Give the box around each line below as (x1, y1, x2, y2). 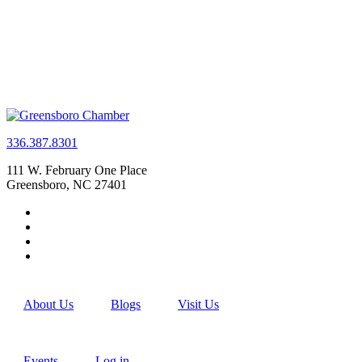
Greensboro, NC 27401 (6, 178, 127, 192)
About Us (23, 297, 74, 312)
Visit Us (178, 297, 219, 312)
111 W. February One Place (6, 163, 147, 178)
